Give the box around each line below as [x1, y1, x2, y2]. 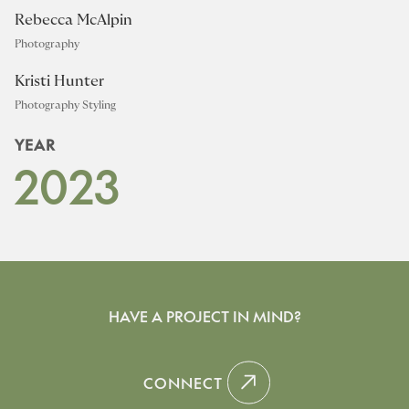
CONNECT [142, 372, 223, 393]
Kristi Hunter [15, 73, 104, 89]
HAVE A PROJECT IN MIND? [108, 305, 301, 326]
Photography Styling [15, 99, 116, 110]
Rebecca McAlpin [15, 12, 132, 27]
